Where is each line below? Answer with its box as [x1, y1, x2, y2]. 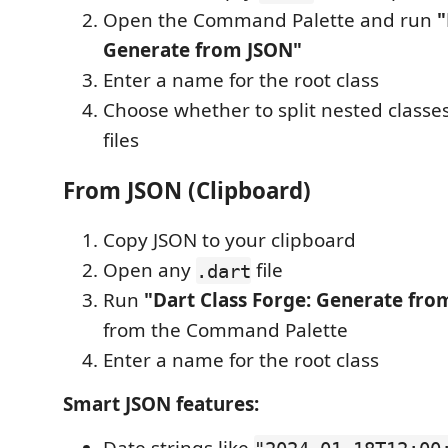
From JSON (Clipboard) [63, 174, 311, 206]
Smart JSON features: [63, 391, 259, 418]
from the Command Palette [103, 317, 348, 344]
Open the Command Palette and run [103, 7, 437, 34]
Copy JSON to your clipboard [103, 227, 356, 254]
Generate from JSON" [103, 37, 302, 64]
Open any [103, 257, 196, 284]
